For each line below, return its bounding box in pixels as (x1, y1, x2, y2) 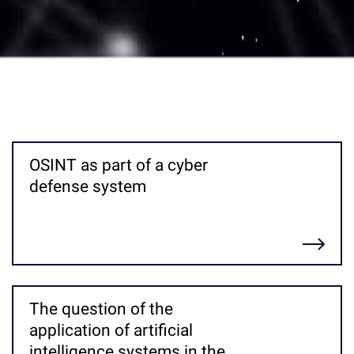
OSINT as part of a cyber (29, 155, 208, 175)
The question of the (29, 299, 173, 318)
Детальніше (29, 235, 100, 251)
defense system (29, 176, 146, 196)
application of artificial (29, 320, 193, 340)
